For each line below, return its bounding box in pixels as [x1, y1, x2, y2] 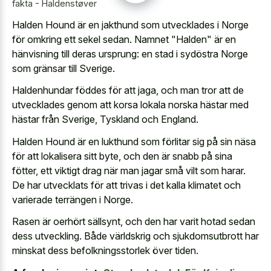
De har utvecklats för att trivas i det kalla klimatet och [12, 178, 241, 191]
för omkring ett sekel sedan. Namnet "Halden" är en [12, 33, 236, 45]
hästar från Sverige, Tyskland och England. [12, 113, 198, 126]
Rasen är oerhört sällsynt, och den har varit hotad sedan [12, 215, 255, 228]
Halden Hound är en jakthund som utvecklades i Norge [12, 18, 249, 31]
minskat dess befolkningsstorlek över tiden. [12, 244, 198, 257]
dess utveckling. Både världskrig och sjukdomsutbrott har [12, 230, 259, 243]
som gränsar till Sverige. [12, 62, 115, 74]
